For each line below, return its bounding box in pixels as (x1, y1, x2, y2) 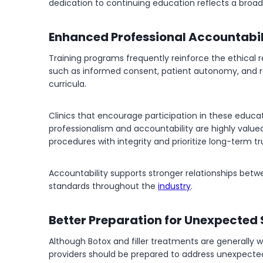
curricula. (49, 78, 86, 90)
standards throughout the (49, 180, 158, 192)
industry (158, 180, 191, 192)
